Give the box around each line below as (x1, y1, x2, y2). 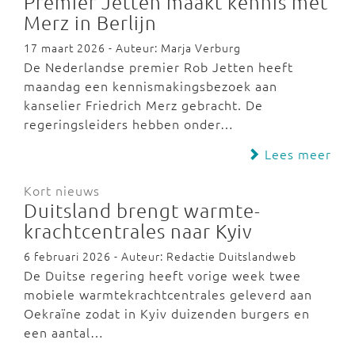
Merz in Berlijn (24, 10, 157, 34)
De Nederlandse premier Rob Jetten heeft (24, 58, 293, 75)
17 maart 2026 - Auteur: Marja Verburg (24, 40, 241, 55)
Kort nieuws (24, 181, 100, 199)
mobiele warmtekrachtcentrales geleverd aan (24, 285, 312, 303)
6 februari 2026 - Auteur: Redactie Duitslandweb (24, 248, 296, 264)
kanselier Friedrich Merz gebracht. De (24, 96, 263, 113)
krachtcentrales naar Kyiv (24, 219, 253, 242)
